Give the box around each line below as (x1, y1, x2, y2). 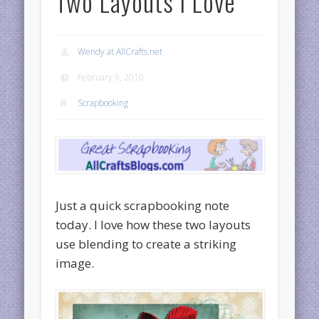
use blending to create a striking (56, 235, 237, 252)
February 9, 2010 (78, 70, 145, 83)
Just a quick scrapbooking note (56, 197, 230, 214)
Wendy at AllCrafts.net (78, 45, 163, 58)
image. (56, 254, 95, 271)
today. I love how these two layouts (56, 216, 251, 233)
